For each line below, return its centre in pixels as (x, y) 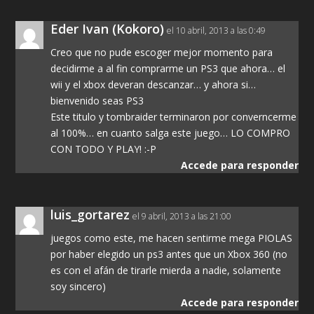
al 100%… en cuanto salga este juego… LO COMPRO (171, 132)
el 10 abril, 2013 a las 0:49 (217, 30)
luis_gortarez (90, 214)
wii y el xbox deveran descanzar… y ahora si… (153, 84)
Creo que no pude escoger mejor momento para (162, 52)
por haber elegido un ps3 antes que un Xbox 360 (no (169, 254)
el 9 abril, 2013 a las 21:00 (182, 216)
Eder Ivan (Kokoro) (108, 28)
